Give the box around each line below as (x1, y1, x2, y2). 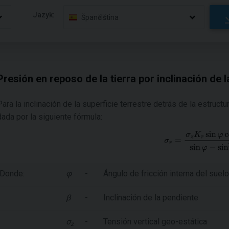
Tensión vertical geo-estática (103, 216, 207, 226)
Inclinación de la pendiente (103, 192, 198, 202)
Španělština (81, 13, 119, 21)
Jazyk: (33, 10, 55, 19)
